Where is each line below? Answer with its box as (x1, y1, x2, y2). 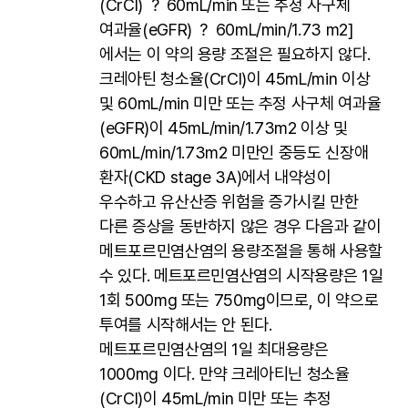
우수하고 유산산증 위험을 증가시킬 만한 (99, 191, 359, 211)
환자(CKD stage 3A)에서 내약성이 (99, 167, 331, 187)
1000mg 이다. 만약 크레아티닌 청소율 (99, 363, 350, 383)
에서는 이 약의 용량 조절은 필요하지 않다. (99, 44, 371, 64)
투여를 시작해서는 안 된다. (99, 314, 272, 334)
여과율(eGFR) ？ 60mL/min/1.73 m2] (99, 19, 354, 39)
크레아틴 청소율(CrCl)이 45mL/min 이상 (99, 68, 371, 88)
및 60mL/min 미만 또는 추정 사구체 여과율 (99, 93, 382, 113)
